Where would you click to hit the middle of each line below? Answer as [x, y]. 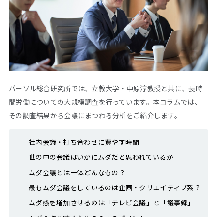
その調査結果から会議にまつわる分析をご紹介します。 [95, 115]
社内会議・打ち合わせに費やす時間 [84, 142]
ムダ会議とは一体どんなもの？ [77, 172]
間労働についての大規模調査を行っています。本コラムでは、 [105, 101]
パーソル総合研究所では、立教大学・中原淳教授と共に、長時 [106, 88]
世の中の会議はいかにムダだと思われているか [101, 157]
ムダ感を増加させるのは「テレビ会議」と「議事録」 [112, 203]
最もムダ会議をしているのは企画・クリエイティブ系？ [115, 187]
